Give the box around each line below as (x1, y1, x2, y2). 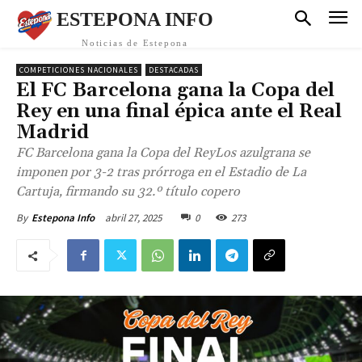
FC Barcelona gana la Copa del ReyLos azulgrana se (16, 145, 310, 161)
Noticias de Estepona (82, 38, 188, 48)
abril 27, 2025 (105, 210, 162, 225)
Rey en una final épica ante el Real (16, 99, 342, 124)
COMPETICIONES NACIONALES (19, 65, 138, 75)
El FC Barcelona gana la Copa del (16, 78, 335, 103)
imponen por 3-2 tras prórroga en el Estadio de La (16, 164, 306, 180)
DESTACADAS (149, 65, 199, 75)
